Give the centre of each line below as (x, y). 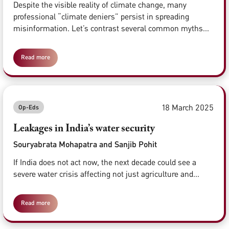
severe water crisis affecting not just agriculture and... (106, 174)
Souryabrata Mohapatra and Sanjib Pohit (85, 144)
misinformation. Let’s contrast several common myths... (111, 28)
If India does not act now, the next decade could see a (105, 162)
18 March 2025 (188, 107)
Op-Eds (29, 107)
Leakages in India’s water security (84, 129)
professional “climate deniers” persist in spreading (101, 17)
